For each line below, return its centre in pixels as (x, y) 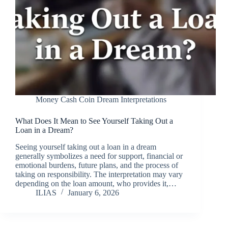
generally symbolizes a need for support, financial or (99, 156)
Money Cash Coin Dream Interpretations (101, 99)
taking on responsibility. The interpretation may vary (99, 174)
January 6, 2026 (93, 192)
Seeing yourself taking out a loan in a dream (86, 147)
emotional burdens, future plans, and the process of (97, 165)
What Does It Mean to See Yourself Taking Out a (94, 121)
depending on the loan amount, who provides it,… (96, 183)
